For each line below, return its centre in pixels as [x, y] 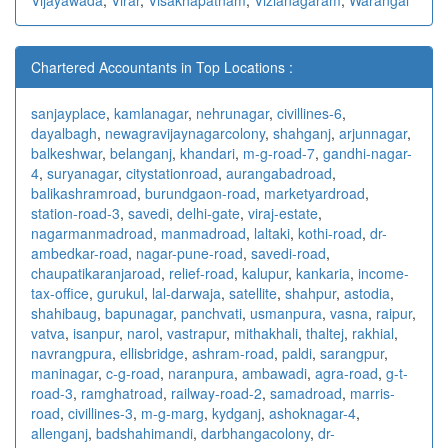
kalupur [265, 272]
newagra [132, 132]
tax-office [60, 292]
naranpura [201, 372]
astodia [367, 292]
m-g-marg [172, 412]
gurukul [120, 292]
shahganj [302, 132]
